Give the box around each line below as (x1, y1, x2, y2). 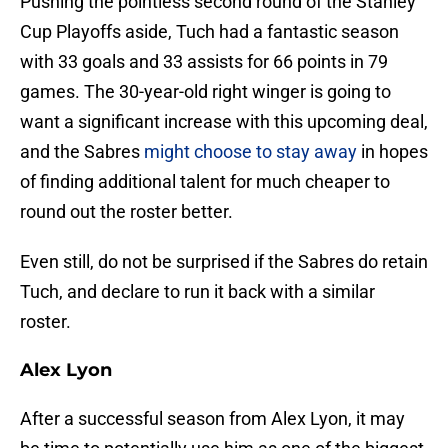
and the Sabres (20, 141, 144, 163)
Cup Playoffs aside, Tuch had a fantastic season (20, 21, 399, 43)
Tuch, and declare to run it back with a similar (20, 281, 375, 303)
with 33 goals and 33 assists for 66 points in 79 (20, 51, 388, 73)
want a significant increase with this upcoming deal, (20, 111, 428, 133)
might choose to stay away (144, 141, 361, 163)
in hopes (361, 141, 428, 163)
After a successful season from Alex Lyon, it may (20, 408, 405, 430)
